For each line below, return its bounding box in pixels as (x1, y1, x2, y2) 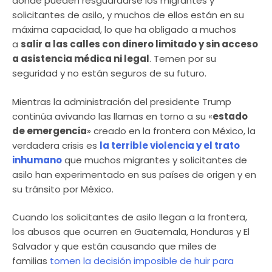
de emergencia (12, 124, 87, 137)
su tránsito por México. (12, 182, 114, 195)
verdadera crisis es (12, 138, 100, 152)
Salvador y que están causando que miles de (12, 240, 217, 253)
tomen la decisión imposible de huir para (50, 254, 234, 268)
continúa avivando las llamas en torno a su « (12, 109, 212, 123)
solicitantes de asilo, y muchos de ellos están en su (12, 8, 244, 22)
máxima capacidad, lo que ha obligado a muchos (12, 23, 236, 36)
